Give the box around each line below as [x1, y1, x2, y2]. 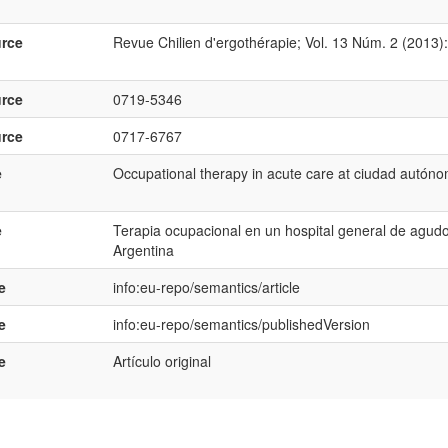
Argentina [112, 240, 174, 260]
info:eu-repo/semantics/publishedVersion [112, 314, 370, 334]
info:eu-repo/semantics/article [112, 277, 300, 297]
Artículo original [112, 351, 211, 371]
